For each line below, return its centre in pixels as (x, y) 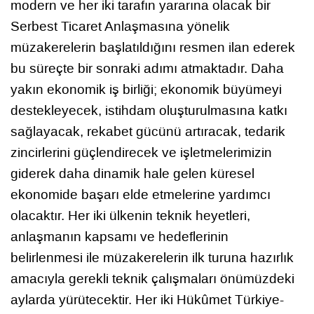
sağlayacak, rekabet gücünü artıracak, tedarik (148, 131)
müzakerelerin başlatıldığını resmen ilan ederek (153, 47)
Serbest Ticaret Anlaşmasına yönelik (120, 26)
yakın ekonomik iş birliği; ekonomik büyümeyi (146, 89)
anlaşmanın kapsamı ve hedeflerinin (120, 236)
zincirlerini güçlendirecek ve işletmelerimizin (141, 152)
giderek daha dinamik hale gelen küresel (132, 173)
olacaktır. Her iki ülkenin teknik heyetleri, (130, 215)
